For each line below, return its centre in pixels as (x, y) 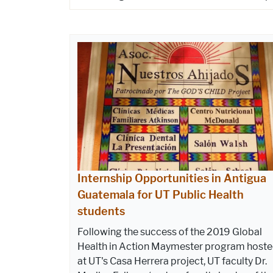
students (101, 211)
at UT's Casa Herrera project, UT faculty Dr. (172, 261)
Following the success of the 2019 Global (170, 232)
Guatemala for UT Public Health (161, 195)
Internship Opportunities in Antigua (172, 178)
